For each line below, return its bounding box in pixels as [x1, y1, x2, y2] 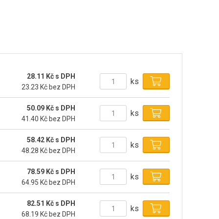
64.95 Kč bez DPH [22, 178, 76, 186]
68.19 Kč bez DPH [22, 210, 76, 218]
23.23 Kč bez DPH [22, 83, 76, 91]
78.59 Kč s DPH [27, 167, 76, 175]
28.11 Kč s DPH [27, 72, 76, 80]
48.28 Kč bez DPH [22, 146, 76, 154]
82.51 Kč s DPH [27, 199, 76, 207]
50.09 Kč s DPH [27, 104, 76, 112]
